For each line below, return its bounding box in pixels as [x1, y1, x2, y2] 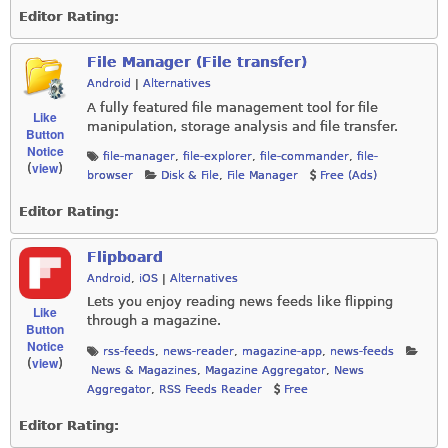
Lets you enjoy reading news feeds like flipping [87, 294, 393, 310]
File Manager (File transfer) [87, 54, 307, 71]
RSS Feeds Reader [159, 382, 262, 396]
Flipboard [87, 249, 163, 266]
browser [87, 169, 133, 183]
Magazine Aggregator [205, 363, 326, 377]
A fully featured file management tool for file [87, 99, 378, 115]
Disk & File [161, 169, 219, 183]
